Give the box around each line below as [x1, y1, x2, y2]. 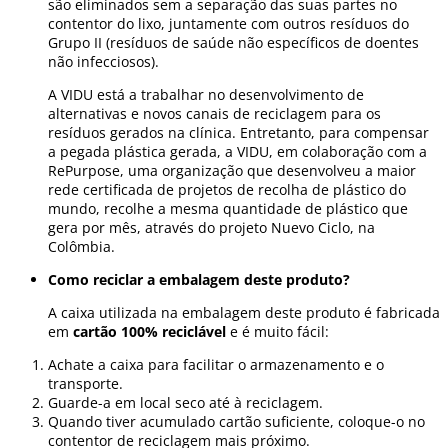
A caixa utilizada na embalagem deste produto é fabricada [48, 303, 440, 323]
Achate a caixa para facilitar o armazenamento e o [48, 355, 384, 375]
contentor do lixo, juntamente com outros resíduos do [48, 14, 409, 34]
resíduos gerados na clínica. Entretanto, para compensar [48, 123, 429, 143]
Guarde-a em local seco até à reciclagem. [48, 393, 323, 413]
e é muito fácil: [226, 322, 329, 342]
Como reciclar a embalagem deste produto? [48, 270, 350, 290]
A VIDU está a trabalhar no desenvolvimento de [48, 85, 364, 105]
